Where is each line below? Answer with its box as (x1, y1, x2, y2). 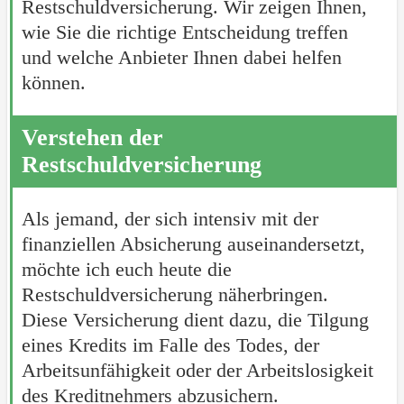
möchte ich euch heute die (21, 258, 232, 281)
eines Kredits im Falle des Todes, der (21, 334, 319, 357)
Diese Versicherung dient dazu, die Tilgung (21, 308, 369, 332)
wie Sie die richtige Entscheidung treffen (21, 21, 348, 43)
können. (21, 71, 86, 94)
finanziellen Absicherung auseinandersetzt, (21, 233, 365, 256)
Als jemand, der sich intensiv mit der (21, 207, 318, 231)
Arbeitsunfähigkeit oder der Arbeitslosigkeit (21, 359, 373, 382)
